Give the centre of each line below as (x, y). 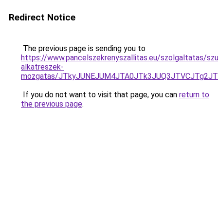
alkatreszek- (42, 67)
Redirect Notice (42, 17)
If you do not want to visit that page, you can (100, 95)
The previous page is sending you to (83, 48)
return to (194, 95)
